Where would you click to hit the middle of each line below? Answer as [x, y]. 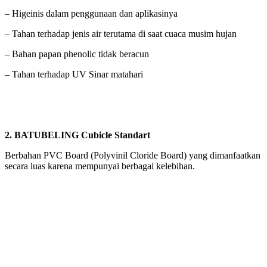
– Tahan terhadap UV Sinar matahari [74, 74]
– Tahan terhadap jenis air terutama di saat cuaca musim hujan [121, 34]
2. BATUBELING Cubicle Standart [77, 135]
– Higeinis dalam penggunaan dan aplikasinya [91, 14]
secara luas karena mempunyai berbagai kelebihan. [100, 166]
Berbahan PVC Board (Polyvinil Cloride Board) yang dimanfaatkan [133, 156]
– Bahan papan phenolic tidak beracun [77, 54]
